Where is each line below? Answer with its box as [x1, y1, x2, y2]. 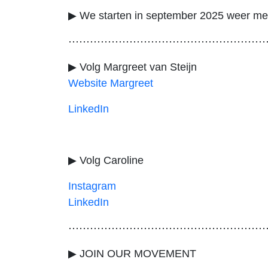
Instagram [68, 179, 116, 192]
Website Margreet [68, 77, 156, 89]
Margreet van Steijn [103, 60, 197, 73]
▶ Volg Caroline [68, 154, 150, 166]
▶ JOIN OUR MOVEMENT [68, 247, 196, 260]
